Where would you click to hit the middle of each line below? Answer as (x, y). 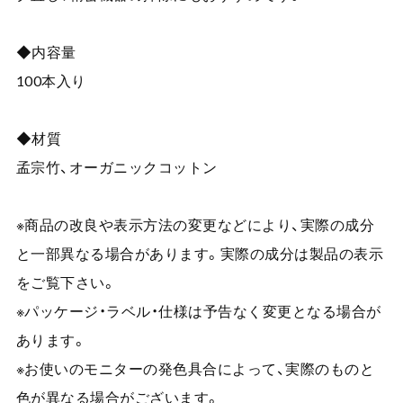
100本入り (51, 80)
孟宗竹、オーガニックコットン (116, 166)
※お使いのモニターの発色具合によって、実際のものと (195, 368)
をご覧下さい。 (66, 282)
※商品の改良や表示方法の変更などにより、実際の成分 (195, 224)
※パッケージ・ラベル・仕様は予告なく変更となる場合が (198, 310)
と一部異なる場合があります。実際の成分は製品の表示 (200, 253)
